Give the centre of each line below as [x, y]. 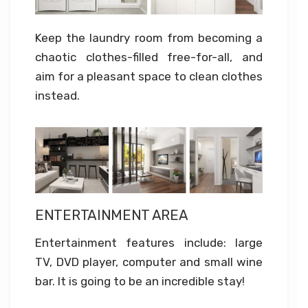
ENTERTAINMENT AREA [112, 216]
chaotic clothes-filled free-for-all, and [149, 57]
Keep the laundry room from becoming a [149, 38]
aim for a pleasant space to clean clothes [149, 77]
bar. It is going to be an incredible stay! [140, 281]
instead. [57, 96]
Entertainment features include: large [149, 242]
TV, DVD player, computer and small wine [149, 262]
